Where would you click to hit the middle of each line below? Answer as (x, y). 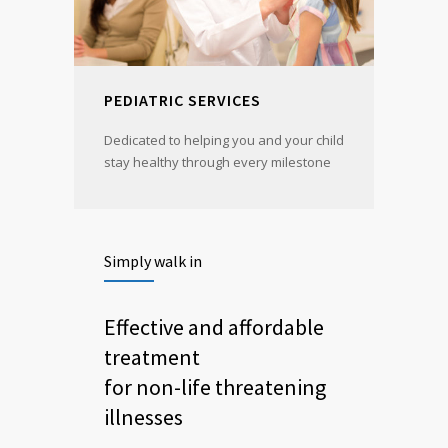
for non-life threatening (215, 386)
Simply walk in (153, 260)
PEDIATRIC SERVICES (182, 99)
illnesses (143, 416)
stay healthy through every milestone (217, 161)
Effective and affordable (214, 326)
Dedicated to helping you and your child (224, 139)
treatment (152, 356)
